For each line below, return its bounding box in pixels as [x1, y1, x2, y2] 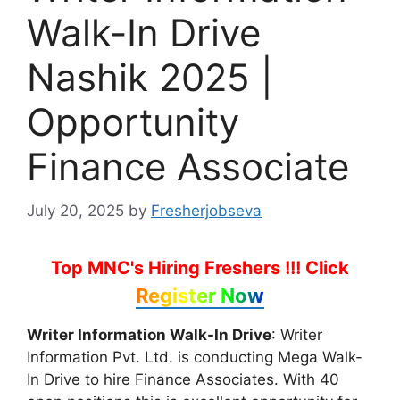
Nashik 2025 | [27, 54, 273, 101]
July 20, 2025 [27, 201, 124, 220]
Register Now [136, 283, 264, 307]
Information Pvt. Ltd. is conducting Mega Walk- [27, 347, 362, 366]
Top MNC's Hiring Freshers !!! [51, 256, 305, 279]
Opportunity [27, 99, 239, 146]
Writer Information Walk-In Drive [27, 325, 271, 344]
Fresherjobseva [151, 201, 262, 220]
